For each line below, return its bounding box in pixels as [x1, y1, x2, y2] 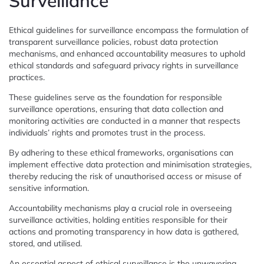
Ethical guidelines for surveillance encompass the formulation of [9, 24, 249, 35]
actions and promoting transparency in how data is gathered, [9, 226, 239, 237]
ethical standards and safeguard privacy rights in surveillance [9, 60, 239, 71]
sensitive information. [9, 182, 89, 193]
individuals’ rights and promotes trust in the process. [9, 127, 205, 138]
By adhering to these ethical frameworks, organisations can [9, 147, 233, 158]
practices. [9, 71, 45, 82]
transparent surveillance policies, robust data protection [9, 36, 218, 47]
